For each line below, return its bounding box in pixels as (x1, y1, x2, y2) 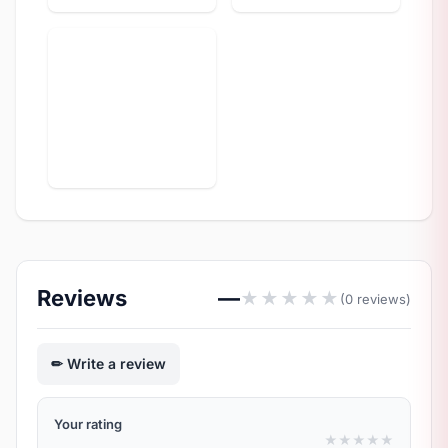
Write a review (67, 355, 166, 372)
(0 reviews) (340, 290, 411, 307)
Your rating (54, 416, 122, 432)
